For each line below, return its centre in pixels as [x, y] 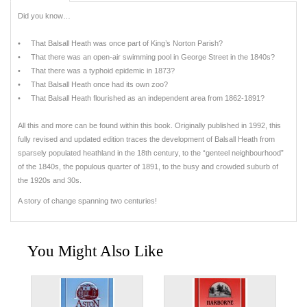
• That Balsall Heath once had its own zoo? [93, 85]
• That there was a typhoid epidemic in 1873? [96, 71]
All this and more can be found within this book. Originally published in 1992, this [149, 126]
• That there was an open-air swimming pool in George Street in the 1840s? [146, 57]
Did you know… [44, 16]
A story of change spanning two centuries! [87, 201]
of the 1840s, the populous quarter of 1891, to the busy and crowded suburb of [148, 167]
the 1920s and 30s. [50, 181]
